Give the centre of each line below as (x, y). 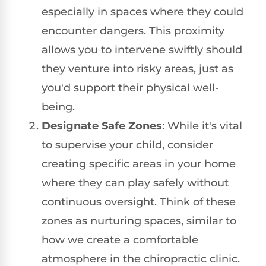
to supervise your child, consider (127, 145)
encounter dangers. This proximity (133, 31)
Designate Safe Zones (102, 126)
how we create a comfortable (120, 240)
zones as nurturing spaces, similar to (139, 221)
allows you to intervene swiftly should (142, 50)
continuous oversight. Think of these (139, 202)
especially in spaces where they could (142, 12)
